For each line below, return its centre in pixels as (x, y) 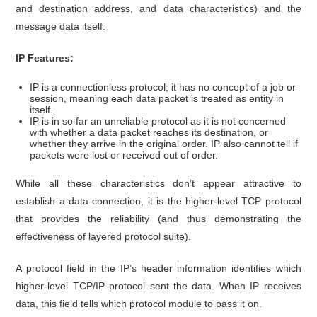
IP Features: (45, 58)
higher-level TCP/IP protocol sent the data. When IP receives (158, 286)
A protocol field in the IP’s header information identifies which (158, 269)
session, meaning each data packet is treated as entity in (157, 99)
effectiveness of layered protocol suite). (104, 237)
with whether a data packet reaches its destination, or (149, 133)
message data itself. (61, 27)
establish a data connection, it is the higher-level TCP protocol (158, 201)
